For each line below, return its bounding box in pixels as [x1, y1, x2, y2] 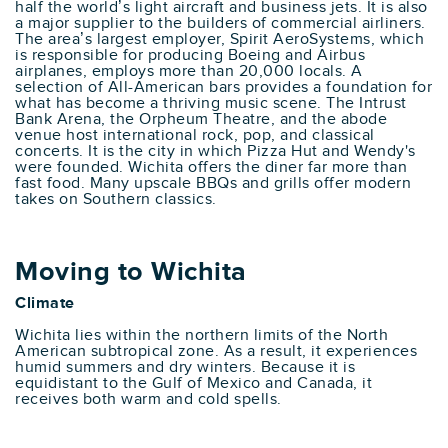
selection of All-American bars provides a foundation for [15, 77, 432, 97]
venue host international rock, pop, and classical [15, 125, 375, 145]
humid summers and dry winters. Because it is [15, 357, 355, 377]
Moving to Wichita [15, 254, 247, 288]
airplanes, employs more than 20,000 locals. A [15, 61, 363, 81]
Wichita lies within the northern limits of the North [15, 325, 388, 345]
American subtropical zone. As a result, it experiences [15, 341, 417, 361]
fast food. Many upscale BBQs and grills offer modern [15, 173, 411, 193]
